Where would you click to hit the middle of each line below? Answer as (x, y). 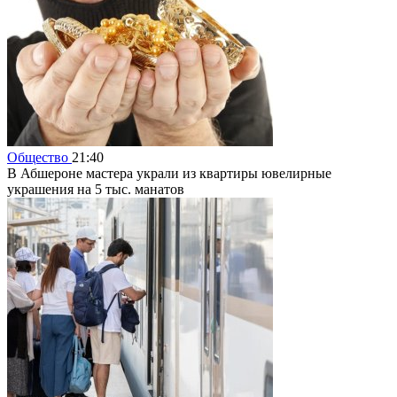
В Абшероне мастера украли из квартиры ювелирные (169, 173)
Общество (39, 157)
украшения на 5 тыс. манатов (96, 189)
